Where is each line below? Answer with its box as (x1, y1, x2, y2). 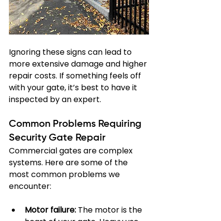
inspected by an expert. (9, 94, 101, 105)
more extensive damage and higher (9, 58, 149, 70)
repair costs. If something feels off (9, 70, 143, 81)
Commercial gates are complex (9, 145, 135, 156)
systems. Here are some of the (9, 157, 130, 168)
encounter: (9, 181, 51, 192)
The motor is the (76, 204, 144, 216)
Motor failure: (25, 204, 76, 216)
